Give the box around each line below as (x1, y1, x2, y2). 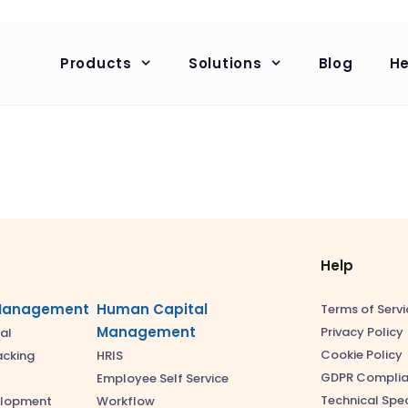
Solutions (188, 54, 262, 73)
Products (59, 54, 132, 73)
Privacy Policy (321, 323, 403, 341)
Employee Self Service (97, 369, 229, 387)
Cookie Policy (321, 346, 403, 363)
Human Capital (97, 299, 208, 319)
